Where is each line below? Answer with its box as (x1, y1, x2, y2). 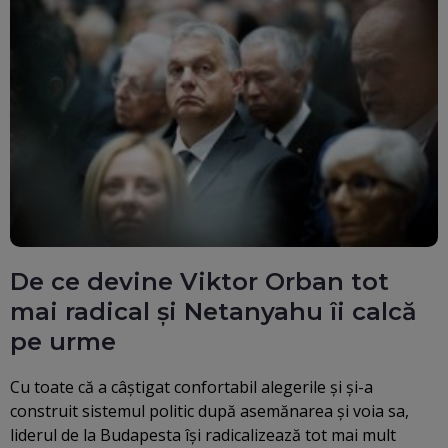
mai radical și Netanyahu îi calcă (10, 296, 417, 326)
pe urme (10, 326, 116, 356)
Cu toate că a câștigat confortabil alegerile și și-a (10, 375, 373, 398)
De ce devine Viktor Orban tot (10, 266, 389, 296)
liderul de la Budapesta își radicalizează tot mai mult (10, 423, 396, 446)
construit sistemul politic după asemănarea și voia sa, (10, 399, 409, 422)
